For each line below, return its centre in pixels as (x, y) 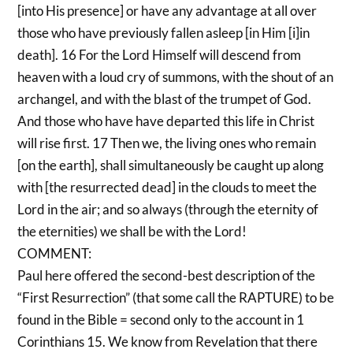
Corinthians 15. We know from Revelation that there (168, 341)
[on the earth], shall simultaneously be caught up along (171, 165)
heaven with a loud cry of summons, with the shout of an (176, 76)
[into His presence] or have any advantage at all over (167, 10)
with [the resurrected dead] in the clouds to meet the (167, 187)
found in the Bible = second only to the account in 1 (161, 319)
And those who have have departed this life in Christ (166, 121)
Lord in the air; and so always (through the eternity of (168, 209)
